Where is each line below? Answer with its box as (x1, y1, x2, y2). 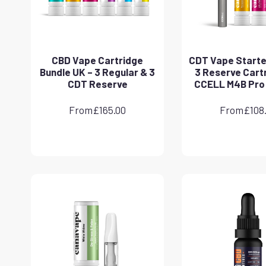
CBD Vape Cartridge (52, 53, 143, 66)
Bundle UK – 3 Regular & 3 (40, 65, 155, 78)
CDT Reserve (67, 77, 128, 90)
